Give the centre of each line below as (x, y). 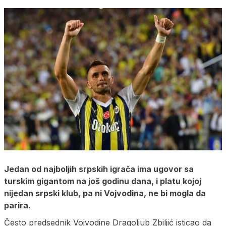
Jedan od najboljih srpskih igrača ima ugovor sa (99, 169)
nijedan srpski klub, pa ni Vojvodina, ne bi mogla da (105, 193)
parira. (17, 206)
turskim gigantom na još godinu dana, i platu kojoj (103, 181)
